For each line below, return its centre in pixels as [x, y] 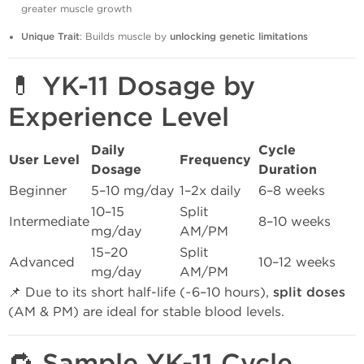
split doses [309, 292]
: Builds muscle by [125, 37]
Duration [288, 170]
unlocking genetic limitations [239, 37]
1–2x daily [210, 191]
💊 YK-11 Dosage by [132, 87]
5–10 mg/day [132, 191]
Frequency [215, 160]
